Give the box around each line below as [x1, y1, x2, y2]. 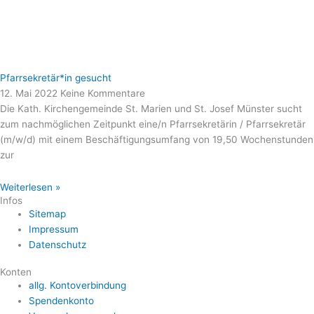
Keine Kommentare [60, 87, 145, 99]
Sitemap [29, 207, 67, 219]
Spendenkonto [29, 295, 95, 307]
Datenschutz [29, 238, 87, 250]
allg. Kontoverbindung [29, 280, 127, 292]
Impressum [29, 223, 79, 235]
